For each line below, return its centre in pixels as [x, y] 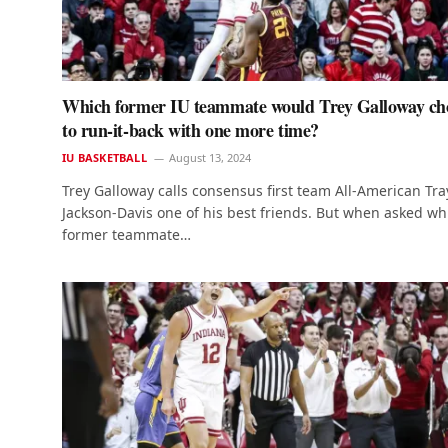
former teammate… [126, 235]
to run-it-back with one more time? [190, 130]
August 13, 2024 [209, 158]
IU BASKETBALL [104, 158]
